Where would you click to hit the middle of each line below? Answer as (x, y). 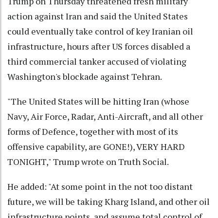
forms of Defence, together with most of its (93, 132)
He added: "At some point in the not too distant (100, 187)
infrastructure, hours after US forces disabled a (99, 46)
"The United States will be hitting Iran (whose (98, 101)
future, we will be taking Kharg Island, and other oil (109, 202)
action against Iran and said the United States (98, 16)
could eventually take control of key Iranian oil (100, 31)
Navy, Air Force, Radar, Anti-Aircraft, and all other (105, 117)
